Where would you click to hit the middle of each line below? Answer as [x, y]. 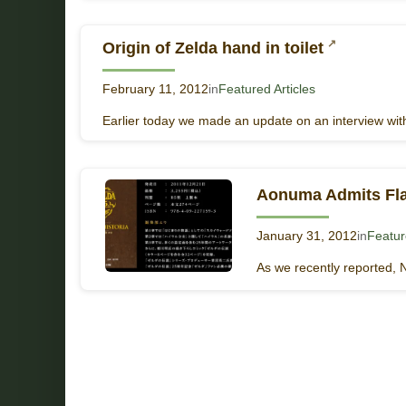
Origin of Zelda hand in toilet [213, 48]
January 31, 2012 [307, 236]
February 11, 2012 [155, 90]
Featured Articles [267, 90]
